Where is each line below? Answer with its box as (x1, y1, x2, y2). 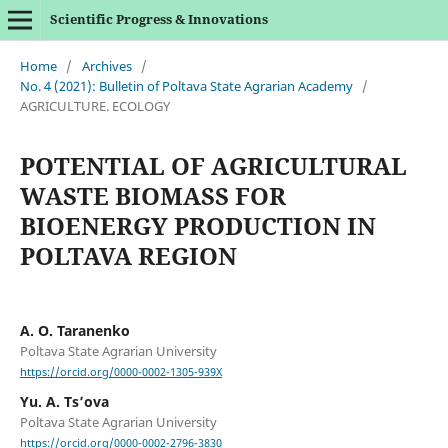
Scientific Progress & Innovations (49, 10, 268, 28)
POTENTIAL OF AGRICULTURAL (19, 148, 407, 182)
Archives (81, 56, 132, 75)
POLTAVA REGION (19, 238, 237, 272)
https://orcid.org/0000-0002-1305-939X (19, 365, 222, 380)
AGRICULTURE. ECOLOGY (19, 96, 170, 115)
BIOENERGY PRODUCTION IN (19, 208, 376, 242)
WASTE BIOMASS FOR (19, 178, 286, 212)
